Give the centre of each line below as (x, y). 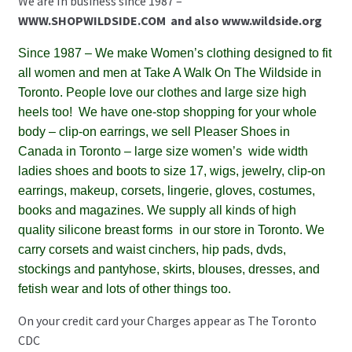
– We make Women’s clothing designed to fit (206, 53)
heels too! (46, 112)
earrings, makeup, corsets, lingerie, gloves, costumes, (166, 191)
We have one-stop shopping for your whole (197, 112)
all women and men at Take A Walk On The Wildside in (169, 73)
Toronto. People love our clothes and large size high (162, 93)
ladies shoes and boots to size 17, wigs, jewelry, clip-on (171, 171)
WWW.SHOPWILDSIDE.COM (92, 21)
